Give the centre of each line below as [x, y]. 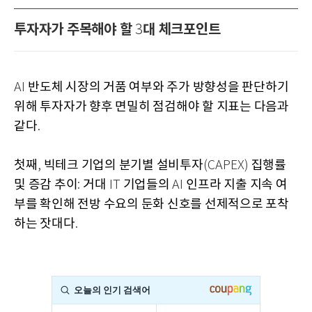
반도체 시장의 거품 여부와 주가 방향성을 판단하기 [158, 88]
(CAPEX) [227, 166]
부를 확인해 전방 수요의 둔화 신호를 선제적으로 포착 [151, 205]
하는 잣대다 [45, 224]
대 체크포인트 [182, 30]
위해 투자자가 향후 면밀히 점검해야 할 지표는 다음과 [151, 107]
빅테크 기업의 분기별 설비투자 [123, 166]
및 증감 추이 [46, 185]
